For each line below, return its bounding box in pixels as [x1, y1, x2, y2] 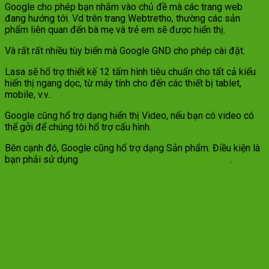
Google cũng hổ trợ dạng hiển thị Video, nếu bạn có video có [5, 109, 254, 121]
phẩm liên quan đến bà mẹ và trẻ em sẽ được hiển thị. [5, 23, 225, 35]
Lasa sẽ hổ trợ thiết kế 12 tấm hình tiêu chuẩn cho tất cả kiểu [5, 65, 256, 77]
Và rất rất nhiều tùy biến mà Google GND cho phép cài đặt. [5, 44, 245, 56]
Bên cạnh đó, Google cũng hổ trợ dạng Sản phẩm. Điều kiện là [5, 142, 260, 154]
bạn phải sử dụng [5, 153, 80, 165]
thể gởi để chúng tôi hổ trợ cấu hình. [5, 121, 151, 133]
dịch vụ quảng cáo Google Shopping [80, 153, 231, 165]
